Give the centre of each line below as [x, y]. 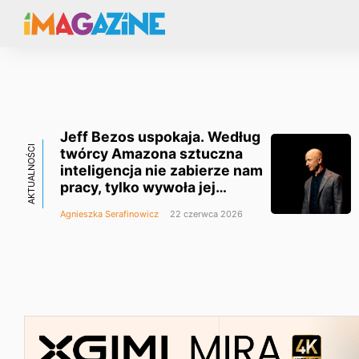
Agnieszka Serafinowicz [109, 214]
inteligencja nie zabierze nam [161, 170]
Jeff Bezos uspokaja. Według [160, 137]
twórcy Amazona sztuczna [151, 153]
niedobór [91, 204]
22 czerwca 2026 [205, 214]
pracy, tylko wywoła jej [138, 187]
